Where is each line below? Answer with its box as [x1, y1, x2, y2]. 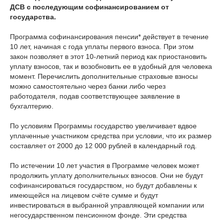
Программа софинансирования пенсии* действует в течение [10, 32, 209, 41]
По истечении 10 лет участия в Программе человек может [10, 161, 199, 169]
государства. [10, 12, 56, 21]
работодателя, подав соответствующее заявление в [10, 92, 180, 100]
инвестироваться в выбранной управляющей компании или [10, 201, 204, 209]
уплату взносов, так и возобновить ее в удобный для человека [10, 62, 212, 70]
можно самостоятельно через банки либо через [10, 82, 166, 90]
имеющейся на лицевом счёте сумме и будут [10, 191, 158, 199]
